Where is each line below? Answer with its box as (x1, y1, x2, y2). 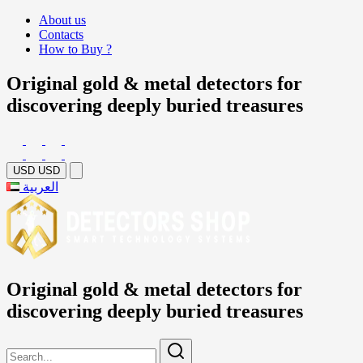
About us (39, 13, 86, 27)
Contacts (39, 28, 83, 41)
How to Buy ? (39, 42, 112, 56)
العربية (23, 179, 58, 194)
